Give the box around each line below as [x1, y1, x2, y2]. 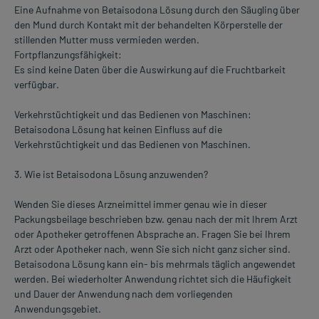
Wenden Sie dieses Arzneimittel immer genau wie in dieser [14, 198, 267, 211]
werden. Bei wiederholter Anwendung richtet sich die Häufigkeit [14, 273, 291, 286]
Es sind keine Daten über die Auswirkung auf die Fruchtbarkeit [14, 63, 286, 76]
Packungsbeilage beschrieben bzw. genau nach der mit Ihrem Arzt [14, 213, 298, 226]
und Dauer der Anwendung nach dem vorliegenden [14, 288, 233, 300]
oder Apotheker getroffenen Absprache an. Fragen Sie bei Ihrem [14, 228, 291, 241]
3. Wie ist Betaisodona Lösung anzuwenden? [14, 168, 208, 181]
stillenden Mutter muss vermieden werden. [14, 33, 199, 46]
